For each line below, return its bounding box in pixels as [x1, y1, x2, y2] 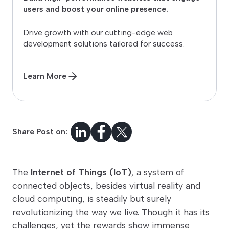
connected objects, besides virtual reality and [12, 180, 200, 191]
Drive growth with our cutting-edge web [23, 28, 173, 38]
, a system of [131, 167, 184, 178]
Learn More [23, 71, 66, 81]
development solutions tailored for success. [23, 39, 185, 49]
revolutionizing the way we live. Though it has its [12, 207, 210, 218]
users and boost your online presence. [23, 4, 168, 14]
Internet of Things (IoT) [31, 167, 131, 178]
